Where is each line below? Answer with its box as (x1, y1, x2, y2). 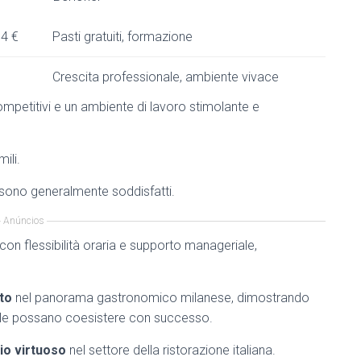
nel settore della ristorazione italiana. (66, 342, 276, 358)
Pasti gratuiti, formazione (52, 29, 193, 44)
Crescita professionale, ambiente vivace (52, 69, 279, 85)
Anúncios (2, 215, 44, 226)
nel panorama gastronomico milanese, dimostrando (12, 290, 309, 305)
